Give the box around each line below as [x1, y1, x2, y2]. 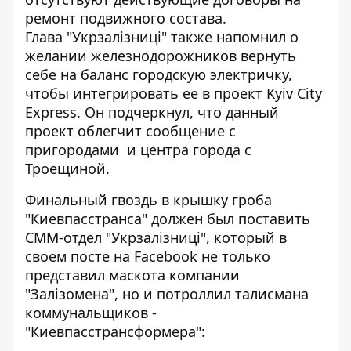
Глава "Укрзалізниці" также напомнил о [25, 27, 299, 47]
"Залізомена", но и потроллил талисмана [25, 284, 309, 304]
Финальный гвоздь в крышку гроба [25, 190, 272, 210]
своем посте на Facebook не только [25, 247, 270, 266]
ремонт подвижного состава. [25, 9, 226, 28]
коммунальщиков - [25, 303, 157, 323]
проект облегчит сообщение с [25, 121, 236, 141]
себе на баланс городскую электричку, [25, 65, 292, 85]
